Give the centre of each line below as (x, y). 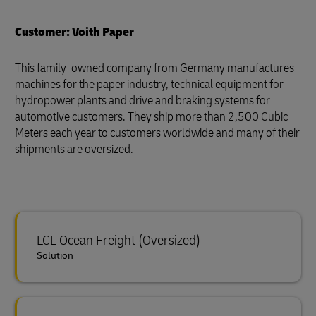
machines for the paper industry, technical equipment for (149, 84)
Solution (55, 256)
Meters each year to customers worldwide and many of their (157, 133)
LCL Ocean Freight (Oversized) (119, 240)
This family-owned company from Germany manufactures (154, 68)
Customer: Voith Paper (74, 32)
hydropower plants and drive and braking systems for (142, 101)
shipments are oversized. (74, 149)
